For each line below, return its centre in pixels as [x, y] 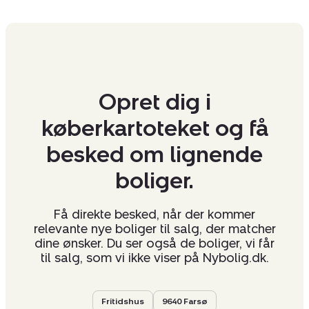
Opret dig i [154, 102]
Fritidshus [123, 302]
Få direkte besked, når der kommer [154, 215]
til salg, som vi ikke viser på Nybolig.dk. [154, 258]
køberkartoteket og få [154, 129]
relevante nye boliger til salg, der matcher [154, 229]
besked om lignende [154, 155]
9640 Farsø [185, 302]
